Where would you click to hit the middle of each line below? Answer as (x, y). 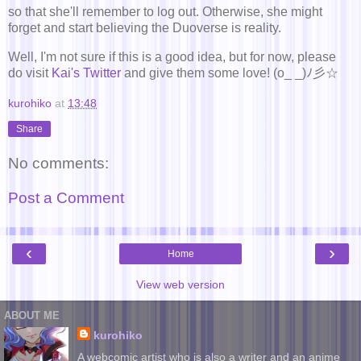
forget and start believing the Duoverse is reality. (145, 28)
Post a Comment (66, 198)
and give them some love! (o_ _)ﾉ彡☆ (230, 73)
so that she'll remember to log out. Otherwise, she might (165, 12)
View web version (180, 284)
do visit (30, 73)
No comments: (58, 163)
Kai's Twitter (86, 73)
